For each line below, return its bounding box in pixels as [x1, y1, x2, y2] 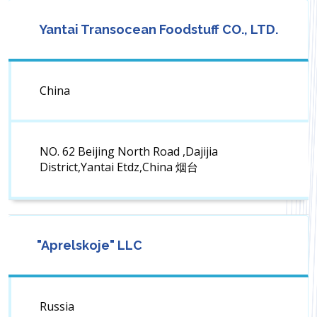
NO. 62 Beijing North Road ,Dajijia [40, 144, 218, 160]
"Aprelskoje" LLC [37, 238, 142, 253]
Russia [40, 299, 74, 315]
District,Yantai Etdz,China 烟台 [40, 159, 198, 175]
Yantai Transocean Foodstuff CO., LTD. [37, 22, 278, 38]
